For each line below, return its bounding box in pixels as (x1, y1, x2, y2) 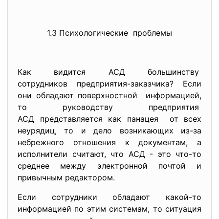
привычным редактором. (18, 173, 117, 182)
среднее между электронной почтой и (18, 161, 201, 171)
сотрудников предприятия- (18, 79, 131, 88)
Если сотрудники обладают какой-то (18, 192, 201, 202)
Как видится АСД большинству (18, 67, 201, 77)
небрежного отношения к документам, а (18, 137, 201, 147)
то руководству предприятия (18, 102, 201, 112)
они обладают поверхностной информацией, (18, 90, 201, 100)
